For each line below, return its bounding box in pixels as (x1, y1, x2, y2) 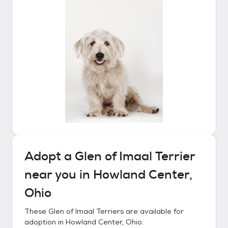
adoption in (24, 217, 66, 226)
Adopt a (24, 148, 75, 164)
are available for (124, 207, 184, 216)
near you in (24, 166, 93, 183)
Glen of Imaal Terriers (48, 207, 124, 216)
